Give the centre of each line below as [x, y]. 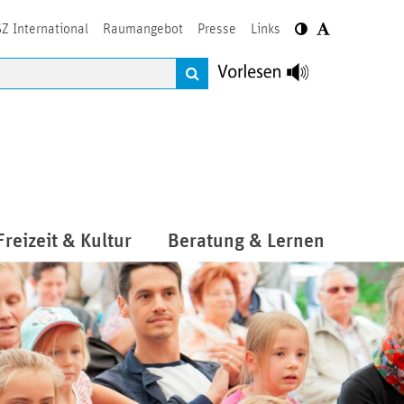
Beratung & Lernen [246, 242]
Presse [217, 29]
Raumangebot [143, 29]
